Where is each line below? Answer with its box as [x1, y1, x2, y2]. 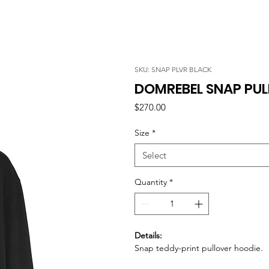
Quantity [134, 176, 167, 187]
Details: [134, 229, 162, 241]
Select [142, 149, 166, 161]
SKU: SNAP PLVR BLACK [134, 64, 211, 74]
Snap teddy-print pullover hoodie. [134, 242, 263, 253]
